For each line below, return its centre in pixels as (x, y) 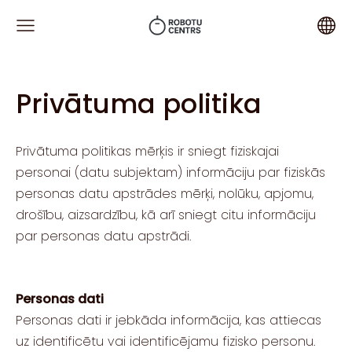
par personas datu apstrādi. (103, 236)
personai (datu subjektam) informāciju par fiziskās (170, 173)
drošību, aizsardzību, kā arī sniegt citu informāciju (166, 215)
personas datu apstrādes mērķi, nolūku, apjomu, (165, 194)
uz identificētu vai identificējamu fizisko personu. (165, 341)
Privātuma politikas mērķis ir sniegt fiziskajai (147, 152)
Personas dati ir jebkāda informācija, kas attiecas (169, 320)
